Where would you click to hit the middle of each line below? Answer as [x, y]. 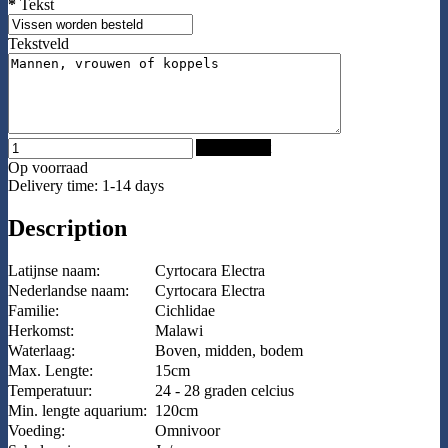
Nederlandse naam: [68, 291]
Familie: [33, 311]
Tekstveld [38, 43]
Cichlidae [185, 311]
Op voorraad [48, 167]
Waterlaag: [41, 351]
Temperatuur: [50, 391]
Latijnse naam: [54, 271]
